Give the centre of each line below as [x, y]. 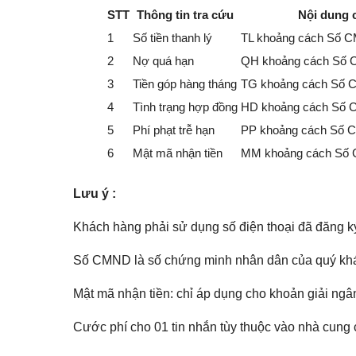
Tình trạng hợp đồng [185, 106]
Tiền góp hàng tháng [185, 83]
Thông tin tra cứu [185, 14]
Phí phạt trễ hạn [174, 130]
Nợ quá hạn [163, 60]
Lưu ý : [95, 194]
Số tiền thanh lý [172, 37]
